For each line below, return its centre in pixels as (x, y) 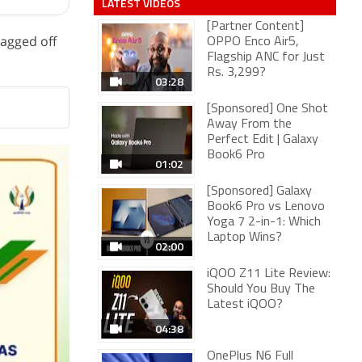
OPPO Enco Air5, (253, 42)
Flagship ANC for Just (266, 57)
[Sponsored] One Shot (267, 109)
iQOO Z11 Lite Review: (269, 274)
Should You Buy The (261, 289)
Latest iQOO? (245, 305)
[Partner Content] (255, 27)
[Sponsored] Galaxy (259, 192)
